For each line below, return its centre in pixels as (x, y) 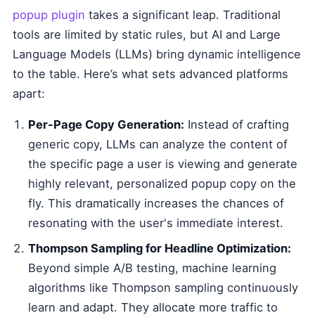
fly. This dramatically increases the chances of (156, 204)
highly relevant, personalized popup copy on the (162, 184)
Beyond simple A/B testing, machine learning (152, 268)
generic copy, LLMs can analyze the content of (158, 144)
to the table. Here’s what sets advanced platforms (150, 74)
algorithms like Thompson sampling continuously (163, 288)
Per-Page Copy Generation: (106, 125)
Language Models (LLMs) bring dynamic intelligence (157, 54)
